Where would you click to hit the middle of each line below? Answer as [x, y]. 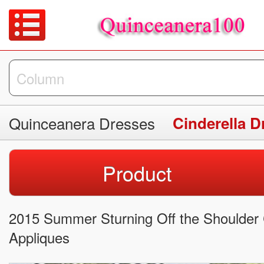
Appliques [39, 237]
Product [137, 173]
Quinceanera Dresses [82, 123]
